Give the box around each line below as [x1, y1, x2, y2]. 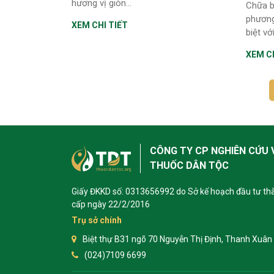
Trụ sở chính [72, 215, 122, 225]
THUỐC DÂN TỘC [150, 159, 229, 171]
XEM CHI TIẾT [72, 20, 128, 30]
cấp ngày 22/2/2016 [72, 199, 150, 209]
